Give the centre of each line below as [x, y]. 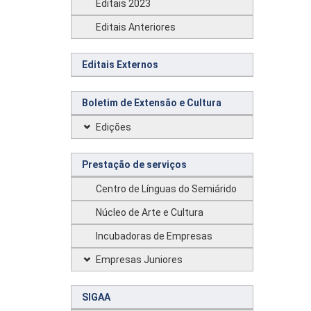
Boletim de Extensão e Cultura [152, 103]
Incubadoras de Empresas [154, 236]
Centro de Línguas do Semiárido [166, 189]
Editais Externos [120, 65]
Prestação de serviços [134, 165]
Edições [114, 127]
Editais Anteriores [136, 27]
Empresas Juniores [139, 260]
